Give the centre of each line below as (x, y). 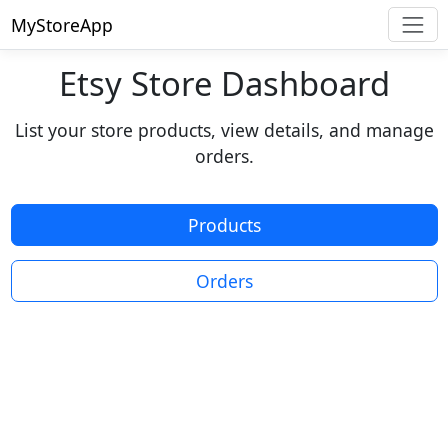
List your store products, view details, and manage (224, 130)
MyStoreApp (61, 24)
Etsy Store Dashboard (224, 84)
